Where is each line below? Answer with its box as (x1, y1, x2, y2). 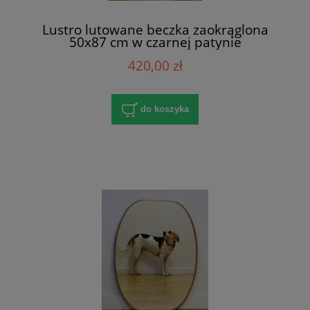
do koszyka (140, 103, 189, 114)
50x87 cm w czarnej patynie (69, 33, 241, 52)
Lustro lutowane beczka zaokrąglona (42, 20, 268, 39)
